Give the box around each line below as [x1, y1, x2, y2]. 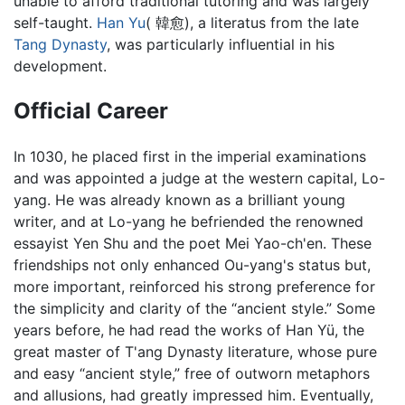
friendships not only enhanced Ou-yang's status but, [14, 255, 371, 274]
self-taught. [14, 14, 97, 33]
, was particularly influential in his [107, 35, 334, 54]
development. [14, 57, 107, 76]
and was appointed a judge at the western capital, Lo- [14, 168, 385, 187]
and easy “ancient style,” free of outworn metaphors [14, 363, 370, 382]
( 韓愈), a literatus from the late [146, 14, 359, 33]
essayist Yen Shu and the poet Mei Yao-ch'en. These [14, 233, 372, 252]
